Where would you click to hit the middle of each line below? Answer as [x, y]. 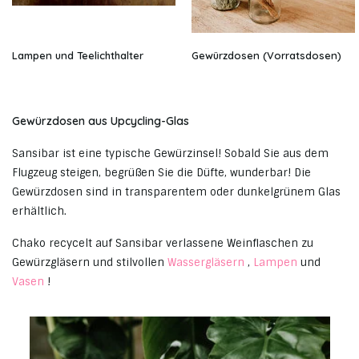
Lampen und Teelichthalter [78, 56]
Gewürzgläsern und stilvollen [90, 263]
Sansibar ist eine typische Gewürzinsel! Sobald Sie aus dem [170, 154]
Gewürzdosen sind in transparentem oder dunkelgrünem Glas [176, 192]
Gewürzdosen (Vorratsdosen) [266, 56]
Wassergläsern [206, 263]
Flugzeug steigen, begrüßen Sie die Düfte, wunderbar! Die [161, 173]
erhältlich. [39, 212]
